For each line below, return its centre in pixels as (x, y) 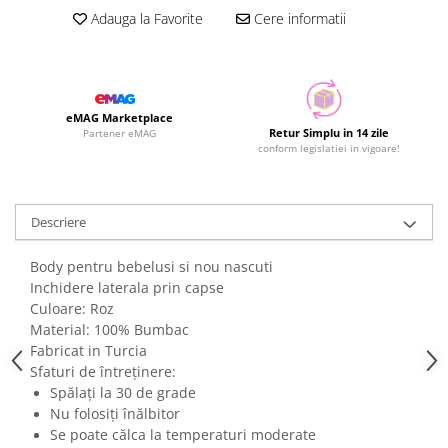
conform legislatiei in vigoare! (328, 148)
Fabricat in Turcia (88, 350)
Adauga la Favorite (144, 18)
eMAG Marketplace (119, 118)
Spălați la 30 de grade (123, 392)
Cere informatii (297, 18)
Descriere (58, 222)
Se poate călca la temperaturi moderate (183, 434)
